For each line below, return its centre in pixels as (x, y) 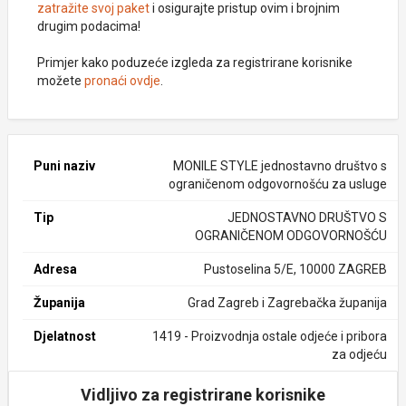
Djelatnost (65, 336)
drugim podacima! (89, 26)
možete (61, 81)
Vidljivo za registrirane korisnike (203, 395)
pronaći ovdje (122, 81)
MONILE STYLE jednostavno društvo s (280, 166)
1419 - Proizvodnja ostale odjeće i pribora (269, 336)
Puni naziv (64, 166)
